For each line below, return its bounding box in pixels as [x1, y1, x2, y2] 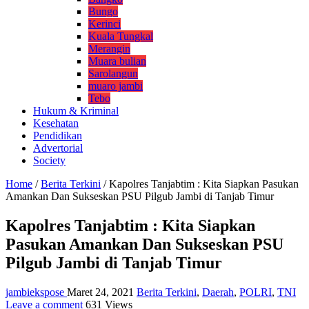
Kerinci [88, 17, 121, 30]
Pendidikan [33, 129, 82, 141]
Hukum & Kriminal [33, 104, 119, 117]
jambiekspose [6, 286, 67, 298]
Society [33, 154, 66, 166]
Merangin [88, 42, 130, 54]
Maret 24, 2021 [67, 286, 134, 298]
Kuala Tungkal [88, 30, 153, 42]
